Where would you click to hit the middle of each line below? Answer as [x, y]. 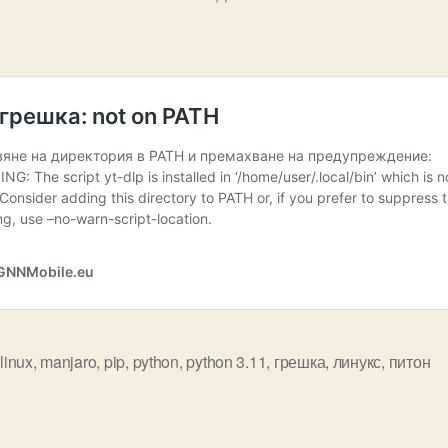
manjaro [68, 361]
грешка [299, 361]
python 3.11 [226, 361]
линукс [357, 361]
